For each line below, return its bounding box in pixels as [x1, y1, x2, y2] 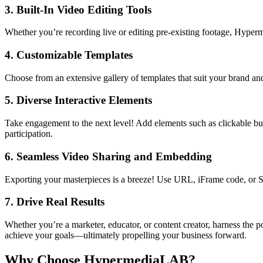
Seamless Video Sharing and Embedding [16, 150, 212, 163]
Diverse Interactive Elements [16, 94, 152, 107]
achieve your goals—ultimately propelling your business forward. [5, 230, 247, 240]
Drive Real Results [16, 195, 104, 208]
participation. [5, 129, 53, 139]
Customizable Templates [16, 48, 133, 61]
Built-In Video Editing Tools [16, 3, 151, 16]
